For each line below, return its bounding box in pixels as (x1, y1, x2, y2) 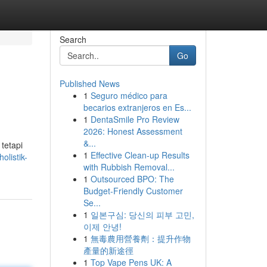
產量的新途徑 (83, 244, 133, 256)
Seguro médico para (90, 89, 167, 101)
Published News (59, 77, 120, 89)
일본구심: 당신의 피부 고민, (90, 209, 194, 221)
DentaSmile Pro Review (90, 113, 179, 125)
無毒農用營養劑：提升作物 (90, 232, 191, 244)
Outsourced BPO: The (90, 173, 174, 185)
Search (59, 33, 86, 45)
